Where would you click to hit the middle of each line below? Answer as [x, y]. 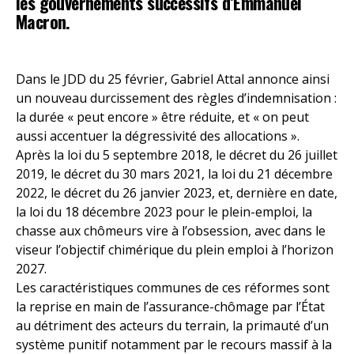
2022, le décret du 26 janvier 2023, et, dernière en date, [177, 193]
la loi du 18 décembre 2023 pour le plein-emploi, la [164, 212]
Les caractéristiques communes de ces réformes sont [173, 288]
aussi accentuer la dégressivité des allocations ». [158, 136]
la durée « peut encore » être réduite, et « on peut [162, 117]
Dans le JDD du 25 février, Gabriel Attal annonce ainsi [173, 79]
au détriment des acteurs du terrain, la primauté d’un [172, 326]
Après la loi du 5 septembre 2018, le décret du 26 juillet [177, 155]
